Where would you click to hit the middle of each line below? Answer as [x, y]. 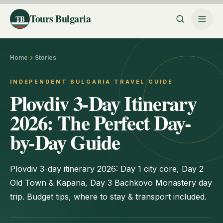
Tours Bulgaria [60, 19]
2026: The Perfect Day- [101, 122]
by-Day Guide [65, 142]
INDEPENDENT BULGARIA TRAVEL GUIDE [92, 82]
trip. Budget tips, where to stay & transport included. [108, 197]
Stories [46, 57]
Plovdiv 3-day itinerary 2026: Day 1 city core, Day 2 [107, 169]
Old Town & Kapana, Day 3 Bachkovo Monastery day [111, 183]
